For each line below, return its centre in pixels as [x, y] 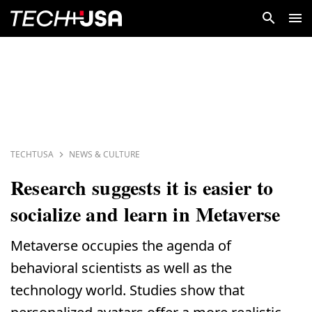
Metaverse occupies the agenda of [121, 245]
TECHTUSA [32, 154]
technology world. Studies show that [127, 290]
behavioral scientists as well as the [121, 267]
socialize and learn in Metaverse [146, 214]
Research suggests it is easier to [142, 187]
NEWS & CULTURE [104, 154]
